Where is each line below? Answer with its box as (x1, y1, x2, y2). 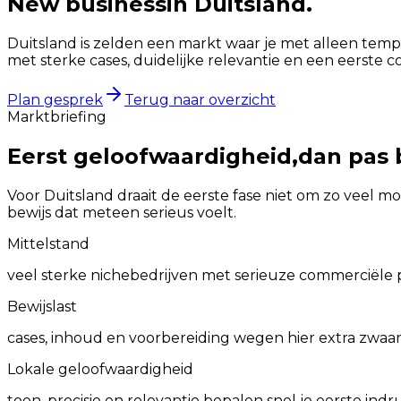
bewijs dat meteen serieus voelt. (7, 203, 236, 221)
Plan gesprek (7, 90, 103, 108)
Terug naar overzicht (124, 90, 276, 108)
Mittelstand (7, 235, 90, 252)
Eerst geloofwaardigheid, (7, 142, 298, 169)
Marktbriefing (7, 107, 107, 125)
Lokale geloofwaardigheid (7, 360, 193, 378)
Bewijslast (7, 297, 77, 315)
